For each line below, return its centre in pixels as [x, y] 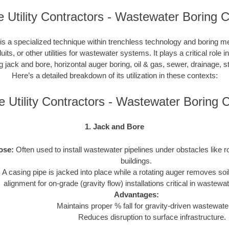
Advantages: [136, 194]
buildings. [136, 161]
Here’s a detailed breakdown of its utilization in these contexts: [114, 76]
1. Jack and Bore [114, 127]
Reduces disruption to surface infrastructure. [152, 217]
